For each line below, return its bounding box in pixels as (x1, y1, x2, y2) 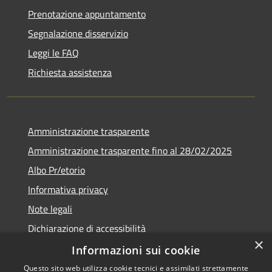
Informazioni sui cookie (72, 243, 200, 257)
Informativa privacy (28, 182, 108, 197)
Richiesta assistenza (28, 64, 112, 80)
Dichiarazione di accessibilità (28, 220, 146, 236)
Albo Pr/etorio (28, 162, 85, 177)
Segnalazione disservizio (28, 25, 128, 41)
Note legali (28, 201, 72, 216)
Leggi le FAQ (28, 45, 79, 60)
